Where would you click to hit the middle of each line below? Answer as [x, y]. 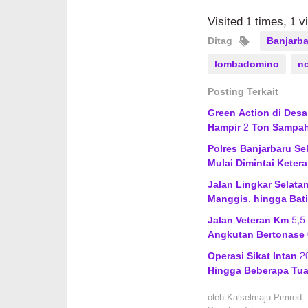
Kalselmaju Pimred [264, 297]
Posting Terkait [243, 91]
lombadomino [246, 64]
